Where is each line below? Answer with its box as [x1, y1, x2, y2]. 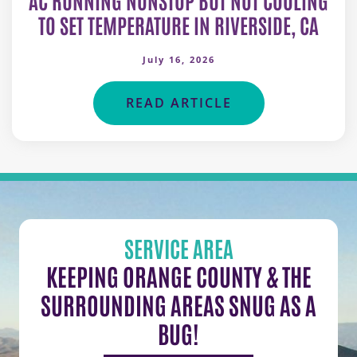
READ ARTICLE [125, 93, 232, 112]
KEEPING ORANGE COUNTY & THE [45, 259, 312, 291]
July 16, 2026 [142, 53, 215, 65]
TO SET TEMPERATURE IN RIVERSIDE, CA [38, 10, 319, 38]
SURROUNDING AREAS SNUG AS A [41, 288, 316, 320]
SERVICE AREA [124, 233, 233, 262]
